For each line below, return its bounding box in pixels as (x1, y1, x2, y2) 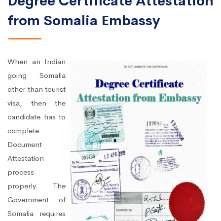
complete (7, 126, 39, 136)
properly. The (7, 181, 66, 191)
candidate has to (7, 112, 66, 122)
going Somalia (7, 71, 66, 80)
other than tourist (7, 84, 66, 94)
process (7, 167, 34, 177)
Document (7, 140, 42, 149)
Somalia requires (7, 209, 66, 219)
